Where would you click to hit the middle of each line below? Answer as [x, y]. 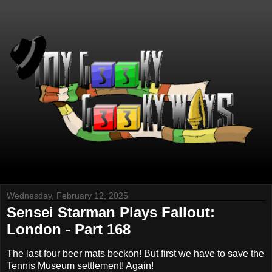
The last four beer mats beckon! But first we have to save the [135, 253]
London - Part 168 [69, 229]
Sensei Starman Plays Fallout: [111, 212]
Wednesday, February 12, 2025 [67, 196]
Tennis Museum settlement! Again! [80, 265]
